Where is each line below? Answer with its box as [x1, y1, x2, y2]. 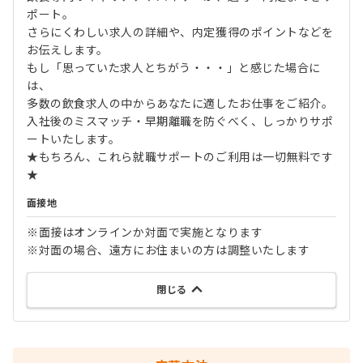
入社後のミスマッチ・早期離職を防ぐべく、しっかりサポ [27, 115, 334, 128]
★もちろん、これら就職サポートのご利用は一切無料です [27, 151, 334, 164]
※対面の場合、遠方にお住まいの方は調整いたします [27, 244, 310, 257]
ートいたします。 [27, 133, 121, 146]
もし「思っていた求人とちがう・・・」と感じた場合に [27, 62, 321, 75]
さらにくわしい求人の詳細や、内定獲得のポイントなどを [27, 26, 334, 39]
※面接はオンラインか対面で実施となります [27, 226, 263, 239]
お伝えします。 [27, 44, 109, 57]
